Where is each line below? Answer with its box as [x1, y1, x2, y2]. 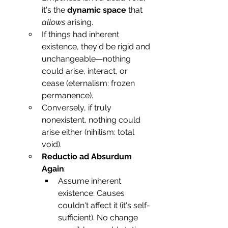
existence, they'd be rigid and [42, 42, 152, 52]
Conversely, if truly [42, 103, 113, 113]
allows [42, 17, 65, 27]
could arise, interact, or [42, 66, 130, 76]
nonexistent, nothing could [42, 115, 142, 125]
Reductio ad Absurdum [42, 152, 134, 162]
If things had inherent [42, 30, 121, 40]
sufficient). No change [58, 213, 140, 223]
